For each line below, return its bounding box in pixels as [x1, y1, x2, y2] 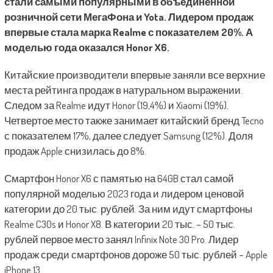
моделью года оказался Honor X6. [4, 41, 169, 54]
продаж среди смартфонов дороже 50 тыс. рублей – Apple [4, 248, 268, 261]
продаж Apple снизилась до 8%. [4, 144, 146, 157]
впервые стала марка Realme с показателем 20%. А [4, 26, 253, 38]
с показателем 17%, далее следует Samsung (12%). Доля [4, 129, 253, 142]
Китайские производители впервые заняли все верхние [4, 68, 265, 81]
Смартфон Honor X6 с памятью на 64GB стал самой [4, 172, 234, 185]
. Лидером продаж [163, 10, 253, 23]
